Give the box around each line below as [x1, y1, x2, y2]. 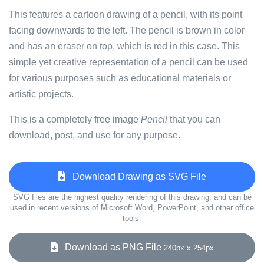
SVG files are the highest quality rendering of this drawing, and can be [12, 193, 252, 202]
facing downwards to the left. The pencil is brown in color [9, 25, 245, 35]
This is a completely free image [9, 114, 141, 124]
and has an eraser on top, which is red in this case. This [9, 41, 240, 51]
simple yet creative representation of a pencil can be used [9, 57, 248, 67]
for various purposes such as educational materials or [9, 73, 231, 83]
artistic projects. [9, 89, 74, 99]
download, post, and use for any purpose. [9, 130, 180, 140]
